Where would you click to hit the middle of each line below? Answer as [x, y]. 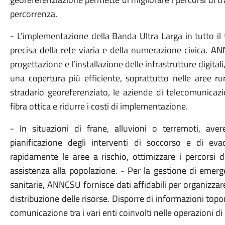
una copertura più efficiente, [68, 78]
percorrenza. [33, 14]
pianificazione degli [51, 142]
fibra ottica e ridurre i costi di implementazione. [99, 106]
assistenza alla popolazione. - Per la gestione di [105, 171]
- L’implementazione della [61, 36]
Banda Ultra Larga [149, 36]
